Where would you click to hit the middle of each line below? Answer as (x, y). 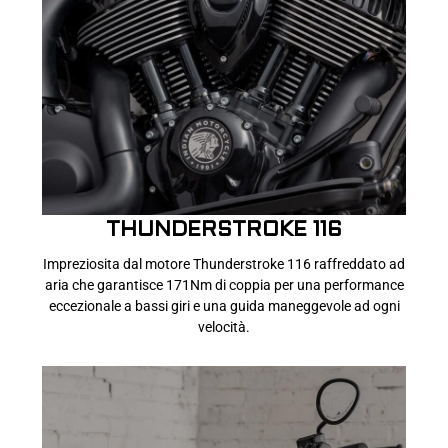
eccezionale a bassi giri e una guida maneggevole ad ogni (224, 306)
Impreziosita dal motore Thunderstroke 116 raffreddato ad (224, 264)
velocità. (224, 327)
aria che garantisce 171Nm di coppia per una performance (224, 285)
